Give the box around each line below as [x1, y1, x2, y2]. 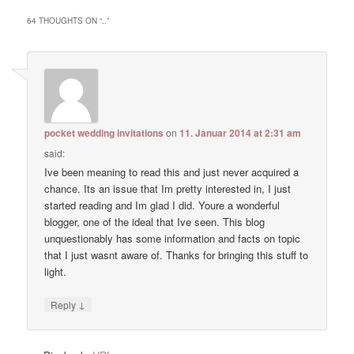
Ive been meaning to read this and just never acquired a [44, 164, 299, 179]
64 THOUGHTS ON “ [27, 14, 103, 26]
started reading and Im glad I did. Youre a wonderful [44, 197, 281, 213]
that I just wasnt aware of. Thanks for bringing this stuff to [44, 247, 309, 262]
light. [44, 263, 67, 279]
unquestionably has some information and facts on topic [44, 230, 301, 246]
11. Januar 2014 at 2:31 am [179, 125, 302, 140]
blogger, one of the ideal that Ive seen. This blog [44, 213, 265, 229]
